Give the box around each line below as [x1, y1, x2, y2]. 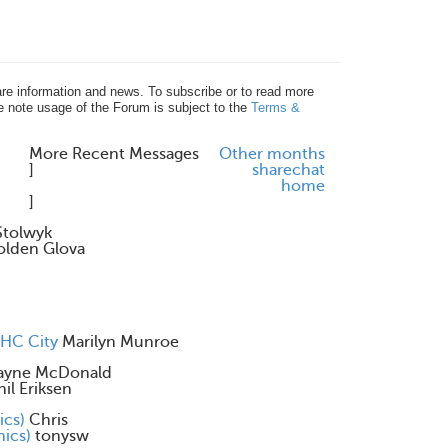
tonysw [35, 427, 89, 445]
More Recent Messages [29, 145, 199, 163]
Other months [219, 145, 325, 163]
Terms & [251, 100, 300, 115]
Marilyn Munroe [62, 333, 179, 351]
